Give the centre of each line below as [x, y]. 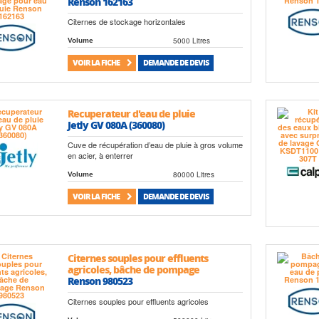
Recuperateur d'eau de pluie [132, 113]
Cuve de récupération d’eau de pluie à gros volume [156, 144]
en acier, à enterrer [101, 155]
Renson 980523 [100, 281]
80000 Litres [194, 174]
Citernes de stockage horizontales [127, 21]
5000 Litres [192, 40]
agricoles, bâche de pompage [134, 270]
